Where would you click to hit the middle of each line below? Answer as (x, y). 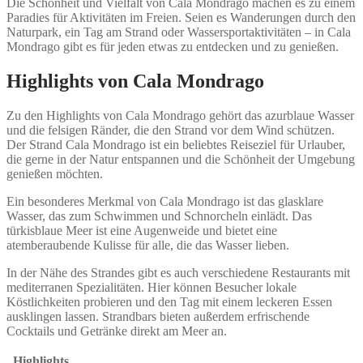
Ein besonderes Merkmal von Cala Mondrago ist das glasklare (165, 201)
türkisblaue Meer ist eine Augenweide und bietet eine (142, 230)
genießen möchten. (55, 173)
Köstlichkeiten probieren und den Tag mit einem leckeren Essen (169, 301)
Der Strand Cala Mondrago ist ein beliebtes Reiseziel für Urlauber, (176, 144)
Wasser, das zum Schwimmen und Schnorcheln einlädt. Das (159, 216)
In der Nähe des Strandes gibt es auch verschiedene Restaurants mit (178, 272)
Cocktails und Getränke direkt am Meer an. (117, 331)
